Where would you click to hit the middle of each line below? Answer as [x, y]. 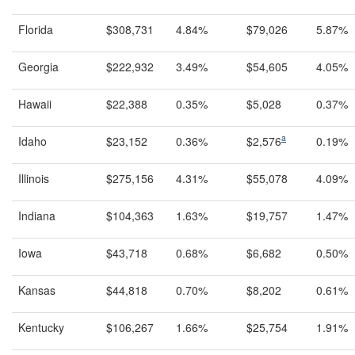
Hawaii [35, 103]
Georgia [38, 66]
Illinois [34, 178]
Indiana [37, 215]
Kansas [37, 290]
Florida [36, 29]
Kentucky [41, 327]
